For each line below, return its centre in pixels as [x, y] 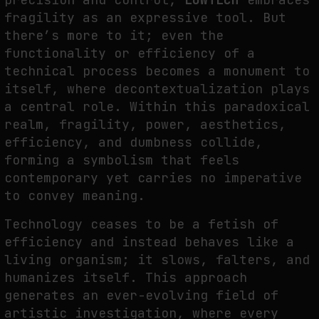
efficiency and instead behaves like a [149, 242]
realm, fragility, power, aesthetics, [145, 124]
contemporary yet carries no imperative [153, 177]
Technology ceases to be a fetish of [141, 224]
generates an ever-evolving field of [141, 296]
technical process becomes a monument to [157, 70]
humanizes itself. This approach [126, 278]
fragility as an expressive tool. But [145, 17]
